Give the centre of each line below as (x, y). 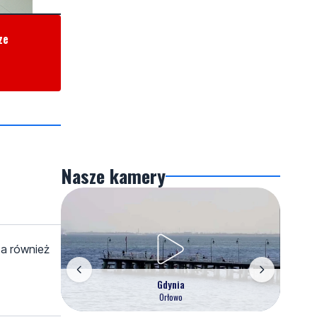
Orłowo (171, 296)
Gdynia (171, 284)
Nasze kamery (113, 176)
